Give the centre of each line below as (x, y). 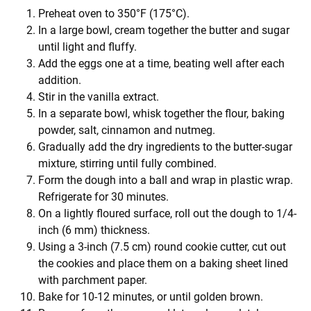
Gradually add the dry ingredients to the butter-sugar (165, 146)
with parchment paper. (93, 280)
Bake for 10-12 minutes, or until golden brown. (151, 296)
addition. (60, 80)
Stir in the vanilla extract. (99, 96)
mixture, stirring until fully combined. (127, 163)
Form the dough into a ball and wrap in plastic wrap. (166, 180)
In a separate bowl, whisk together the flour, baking (161, 113)
